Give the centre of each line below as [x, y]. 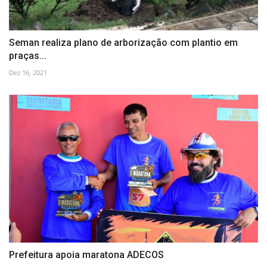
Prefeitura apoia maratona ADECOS [86, 255]
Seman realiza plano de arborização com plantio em [123, 42]
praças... [28, 55]
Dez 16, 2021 [28, 72]
